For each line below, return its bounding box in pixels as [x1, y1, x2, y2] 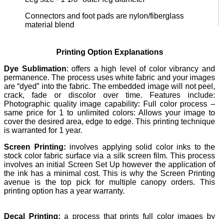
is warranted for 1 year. [4, 126, 82, 135]
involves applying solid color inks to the [66, 143, 215, 152]
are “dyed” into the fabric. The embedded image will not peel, [4, 82, 215, 91]
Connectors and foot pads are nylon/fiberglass [25, 12, 184, 21]
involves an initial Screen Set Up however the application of [4, 160, 215, 169]
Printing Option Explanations [56, 48, 163, 57]
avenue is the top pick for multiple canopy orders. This [4, 178, 215, 187]
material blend [25, 21, 74, 29]
